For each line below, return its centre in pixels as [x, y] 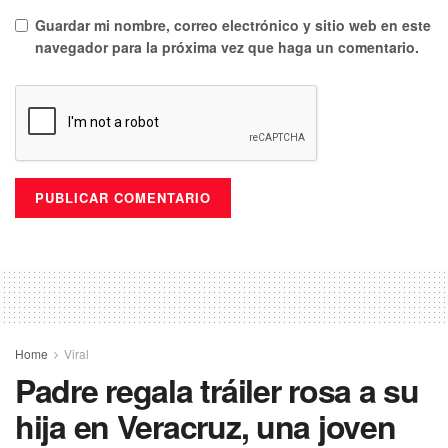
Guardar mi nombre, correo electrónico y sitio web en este [233, 25]
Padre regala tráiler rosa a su [217, 390]
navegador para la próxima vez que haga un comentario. [227, 47]
